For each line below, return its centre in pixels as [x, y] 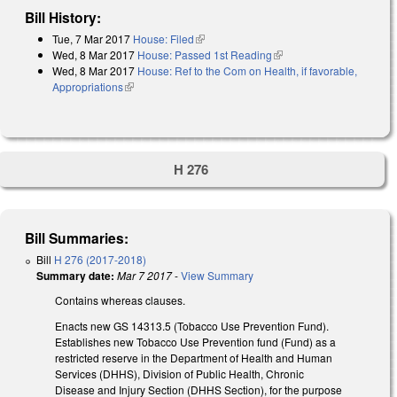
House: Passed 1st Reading [205, 54]
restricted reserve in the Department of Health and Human [194, 358]
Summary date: [75, 276]
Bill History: [63, 17]
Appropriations [88, 86]
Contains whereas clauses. [120, 300]
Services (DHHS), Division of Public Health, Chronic [179, 374]
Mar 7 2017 [144, 276]
